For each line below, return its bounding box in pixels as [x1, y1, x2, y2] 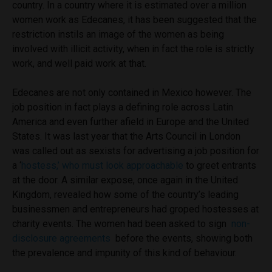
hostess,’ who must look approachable [21, 159, 183, 171]
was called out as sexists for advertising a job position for [12, 144, 259, 157]
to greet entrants [183, 159, 256, 171]
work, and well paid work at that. [12, 57, 146, 69]
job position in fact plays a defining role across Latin [12, 101, 233, 113]
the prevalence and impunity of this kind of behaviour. [12, 246, 237, 259]
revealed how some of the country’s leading [54, 188, 239, 200]
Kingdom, [12, 188, 54, 200]
